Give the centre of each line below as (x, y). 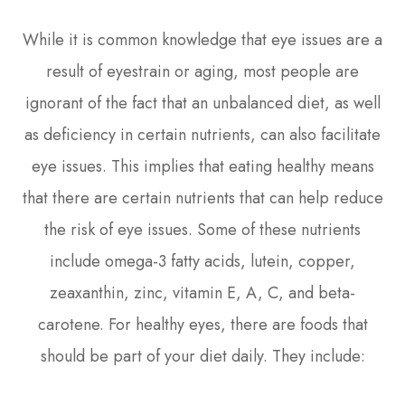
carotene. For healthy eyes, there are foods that (202, 324)
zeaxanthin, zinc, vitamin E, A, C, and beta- (202, 292)
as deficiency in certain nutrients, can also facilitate (202, 134)
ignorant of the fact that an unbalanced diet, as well (202, 103)
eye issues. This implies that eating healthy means (202, 166)
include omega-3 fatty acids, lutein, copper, (202, 261)
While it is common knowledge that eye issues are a (202, 39)
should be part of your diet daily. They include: (202, 356)
